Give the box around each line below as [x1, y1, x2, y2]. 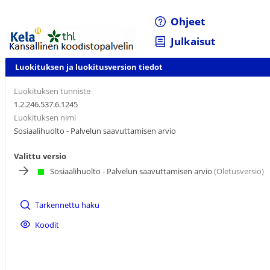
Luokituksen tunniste [14, 85, 90, 96]
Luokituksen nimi [14, 111, 76, 123]
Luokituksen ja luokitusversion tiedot [15, 61, 163, 73]
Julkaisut [171, 34, 216, 49]
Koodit [35, 219, 60, 230]
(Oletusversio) [212, 165, 264, 177]
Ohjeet [171, 14, 206, 29]
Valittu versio [14, 150, 66, 162]
